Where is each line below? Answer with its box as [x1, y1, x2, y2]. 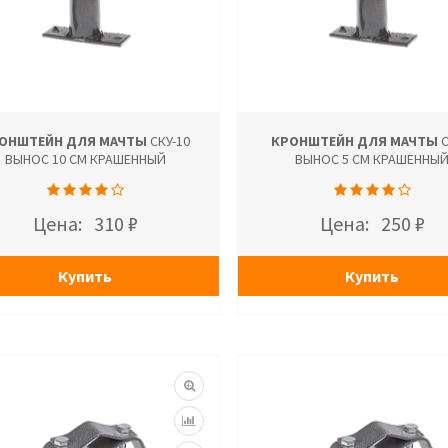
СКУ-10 [147, 132, 191, 150]
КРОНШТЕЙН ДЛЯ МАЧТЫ [270, 132, 438, 150]
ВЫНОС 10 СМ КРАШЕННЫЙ [4, 150, 166, 168]
